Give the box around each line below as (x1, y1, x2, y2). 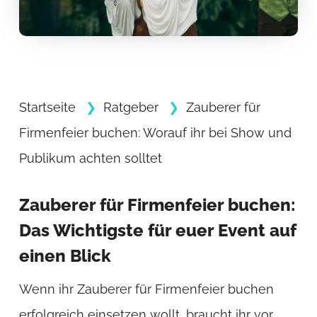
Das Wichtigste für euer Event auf (18, 220, 296, 241)
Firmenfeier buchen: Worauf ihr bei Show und (18, 125, 292, 141)
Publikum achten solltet (18, 151, 162, 166)
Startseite (18, 100, 76, 115)
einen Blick (18, 246, 111, 267)
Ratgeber (103, 100, 158, 115)
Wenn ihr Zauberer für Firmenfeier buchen (18, 282, 274, 297)
